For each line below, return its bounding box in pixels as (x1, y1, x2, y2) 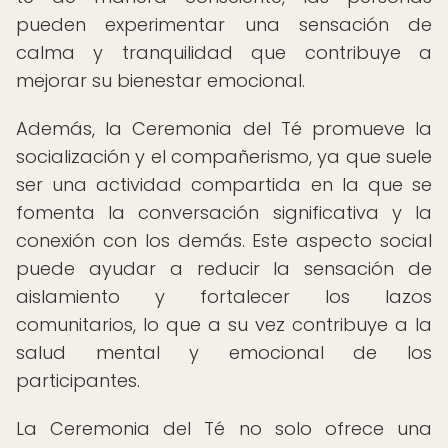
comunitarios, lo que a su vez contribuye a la (16, 312, 432, 337)
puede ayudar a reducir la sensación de (16, 256, 432, 281)
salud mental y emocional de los (16, 340, 432, 365)
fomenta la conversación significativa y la (16, 200, 432, 225)
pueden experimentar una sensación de (16, 12, 432, 37)
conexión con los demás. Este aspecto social (16, 228, 432, 253)
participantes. (16, 368, 140, 393)
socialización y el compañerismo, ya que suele (16, 144, 432, 169)
